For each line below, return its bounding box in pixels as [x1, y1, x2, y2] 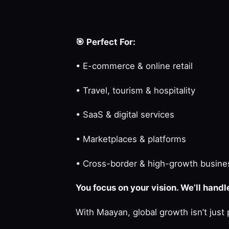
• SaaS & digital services [76, 109, 174, 120]
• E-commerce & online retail [76, 61, 193, 72]
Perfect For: [84, 36, 135, 47]
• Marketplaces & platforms [76, 134, 186, 145]
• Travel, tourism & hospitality [76, 85, 195, 96]
